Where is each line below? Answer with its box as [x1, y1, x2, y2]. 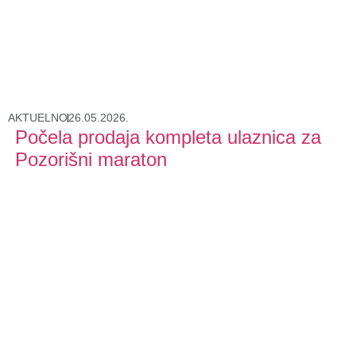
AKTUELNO [8, 111, 68, 124]
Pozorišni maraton [14, 149, 167, 170]
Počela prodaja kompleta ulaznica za [14, 126, 321, 148]
